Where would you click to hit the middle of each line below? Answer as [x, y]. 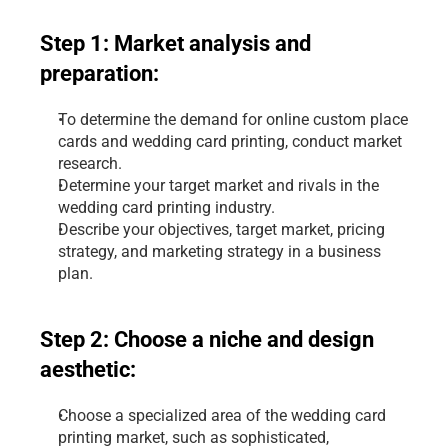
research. [90, 163]
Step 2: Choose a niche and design [207, 339]
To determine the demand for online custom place [233, 119]
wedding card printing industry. [166, 207]
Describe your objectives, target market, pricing [221, 229]
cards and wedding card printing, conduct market [230, 141]
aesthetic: [88, 369]
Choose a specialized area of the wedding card [222, 415]
